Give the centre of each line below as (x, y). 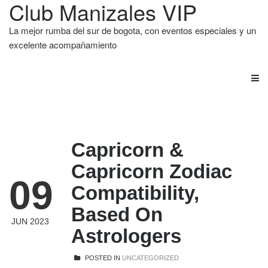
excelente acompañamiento (63, 45)
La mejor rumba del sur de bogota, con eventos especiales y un (133, 30)
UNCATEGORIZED (150, 258)
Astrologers (126, 236)
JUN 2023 (30, 221)
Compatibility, (135, 193)
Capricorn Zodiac (152, 171)
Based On (117, 214)
